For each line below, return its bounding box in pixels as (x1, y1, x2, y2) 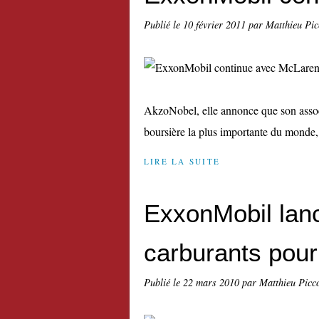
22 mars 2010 (183, 276, 242, 289)
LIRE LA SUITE (144, 156, 221, 167)
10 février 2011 (183, 18, 249, 31)
